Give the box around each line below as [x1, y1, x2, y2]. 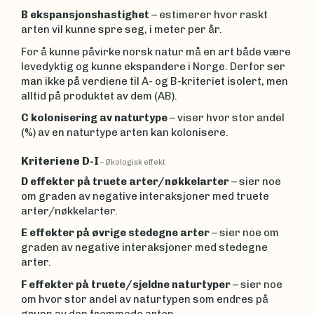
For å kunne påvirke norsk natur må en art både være [21, 45, 291, 58]
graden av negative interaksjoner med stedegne [21, 241, 268, 254]
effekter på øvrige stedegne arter [29, 226, 210, 239]
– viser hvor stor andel [168, 111, 285, 124]
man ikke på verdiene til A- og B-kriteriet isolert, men [21, 74, 288, 88]
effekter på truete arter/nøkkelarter [30, 175, 229, 188]
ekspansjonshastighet [30, 8, 149, 21]
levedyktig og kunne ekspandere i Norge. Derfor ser [21, 60, 285, 73]
